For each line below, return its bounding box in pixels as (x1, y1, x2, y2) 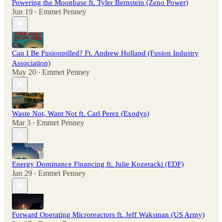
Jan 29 (12, 168, 32, 177)
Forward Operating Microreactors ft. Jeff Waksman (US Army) (12, 210, 205, 219)
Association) (12, 58, 51, 67)
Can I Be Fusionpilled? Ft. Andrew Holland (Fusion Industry (12, 49, 199, 57)
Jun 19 (12, 7, 33, 16)
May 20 (12, 67, 36, 76)
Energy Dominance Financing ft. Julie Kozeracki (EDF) (12, 160, 184, 168)
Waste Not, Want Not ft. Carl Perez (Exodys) (12, 109, 149, 117)
